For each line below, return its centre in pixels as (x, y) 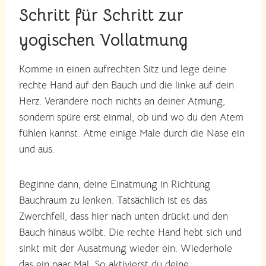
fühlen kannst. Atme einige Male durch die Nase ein (132, 134)
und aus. (37, 150)
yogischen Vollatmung (103, 40)
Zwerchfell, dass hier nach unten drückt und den (123, 217)
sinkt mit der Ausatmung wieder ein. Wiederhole (126, 249)
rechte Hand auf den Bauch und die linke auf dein (126, 85)
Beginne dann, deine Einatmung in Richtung (115, 185)
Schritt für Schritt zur (101, 15)
